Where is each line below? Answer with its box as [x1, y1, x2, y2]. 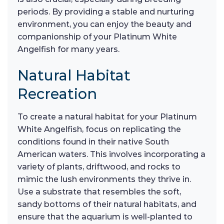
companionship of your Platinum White [17, 32, 177, 42]
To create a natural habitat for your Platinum [17, 111, 197, 121]
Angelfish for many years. [17, 44, 119, 54]
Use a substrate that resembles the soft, [17, 186, 181, 196]
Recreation [17, 84, 97, 102]
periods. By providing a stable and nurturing [17, 7, 194, 17]
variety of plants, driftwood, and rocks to [17, 161, 180, 171]
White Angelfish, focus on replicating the [17, 124, 181, 134]
